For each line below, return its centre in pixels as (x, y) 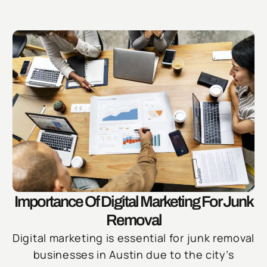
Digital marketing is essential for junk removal (133, 238)
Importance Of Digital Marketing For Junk (133, 202)
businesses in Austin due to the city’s (133, 255)
